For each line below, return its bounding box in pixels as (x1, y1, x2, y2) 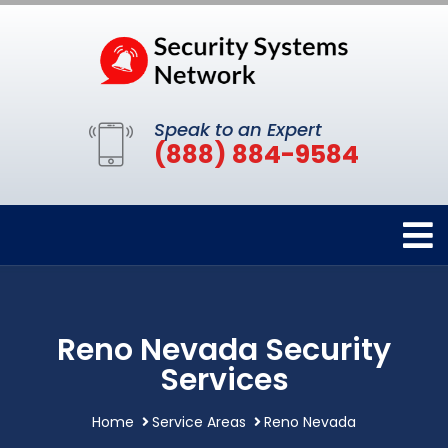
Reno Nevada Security (57, 329, 391, 372)
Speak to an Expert (154, 117, 322, 143)
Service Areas (152, 412, 246, 433)
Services (159, 359, 289, 402)
